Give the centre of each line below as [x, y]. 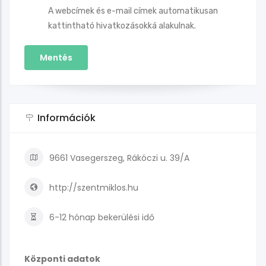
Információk [66, 118]
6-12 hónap [72, 217]
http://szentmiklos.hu [94, 187]
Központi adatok [62, 259]
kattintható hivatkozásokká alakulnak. [122, 26]
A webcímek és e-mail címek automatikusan [133, 11]
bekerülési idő [125, 217]
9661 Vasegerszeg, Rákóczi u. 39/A [119, 158]
